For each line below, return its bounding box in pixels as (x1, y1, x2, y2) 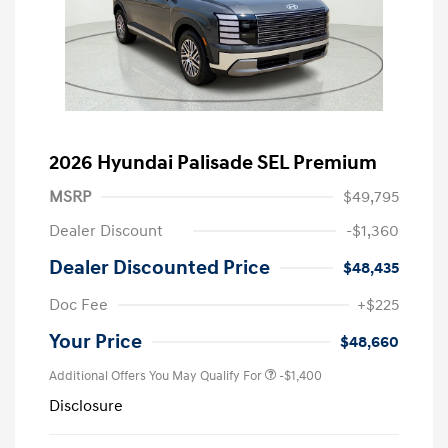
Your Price (49, 329, 142, 354)
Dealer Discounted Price (49, 255, 270, 280)
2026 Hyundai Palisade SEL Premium (49, 150, 377, 175)
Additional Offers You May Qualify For (49, 367, 262, 384)
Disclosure (49, 395, 123, 416)
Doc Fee (49, 294, 108, 315)
